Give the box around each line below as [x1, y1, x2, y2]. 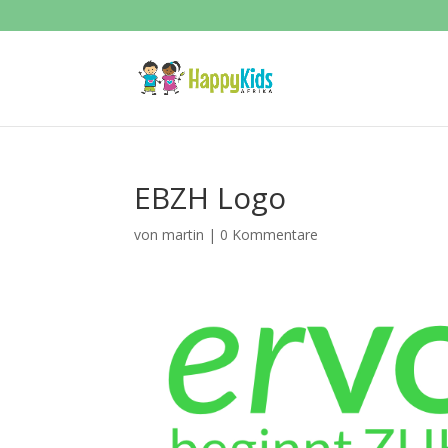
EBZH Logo [134, 177, 287, 218]
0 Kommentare [220, 225, 319, 244]
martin [162, 225, 205, 244]
